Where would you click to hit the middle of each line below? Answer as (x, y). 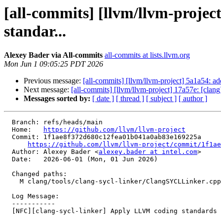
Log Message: (8, 196)
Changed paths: (8, 174)
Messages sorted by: (57, 99)
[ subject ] (161, 99)
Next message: (47, 90)
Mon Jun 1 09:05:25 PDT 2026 (54, 64)
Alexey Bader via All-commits (53, 55)
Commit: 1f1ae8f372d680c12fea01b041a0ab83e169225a (8, 137)
